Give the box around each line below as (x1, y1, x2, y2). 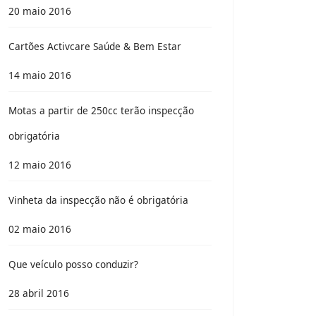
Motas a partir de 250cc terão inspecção (8, 104, 194, 117)
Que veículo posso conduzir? (8, 257, 138, 271)
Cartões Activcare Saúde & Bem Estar (8, 39, 181, 53)
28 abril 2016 (8, 286, 69, 300)
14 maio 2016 (8, 68, 71, 82)
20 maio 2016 (8, 4, 71, 18)
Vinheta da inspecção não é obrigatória (8, 193, 188, 207)
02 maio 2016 (8, 222, 71, 236)
